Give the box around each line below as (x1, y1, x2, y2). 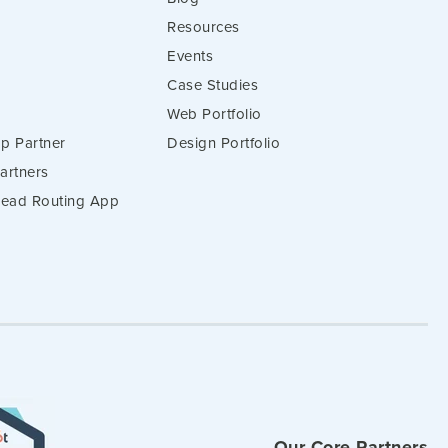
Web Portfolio (167, 103, 262, 124)
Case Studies (167, 74, 259, 95)
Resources (167, 16, 240, 37)
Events (167, 45, 214, 66)
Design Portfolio (167, 132, 281, 153)
